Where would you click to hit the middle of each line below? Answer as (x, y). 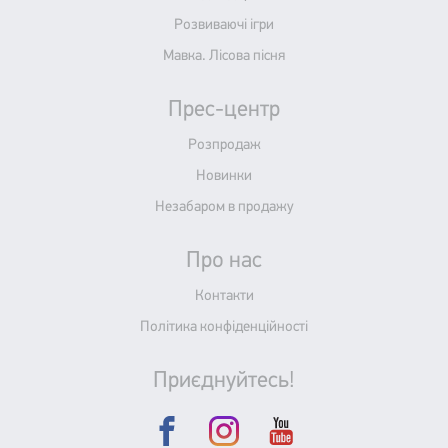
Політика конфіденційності (224, 328)
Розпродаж (224, 146)
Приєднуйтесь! (224, 382)
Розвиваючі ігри (224, 26)
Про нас (224, 262)
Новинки (224, 177)
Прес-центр (224, 111)
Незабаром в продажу (224, 208)
